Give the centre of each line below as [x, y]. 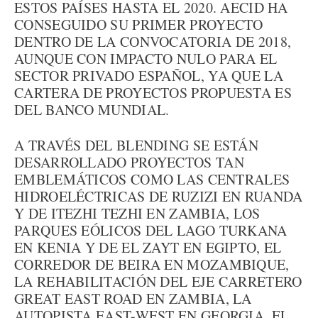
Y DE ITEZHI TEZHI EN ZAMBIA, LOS [137, 213]
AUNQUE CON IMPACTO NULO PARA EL [146, 59]
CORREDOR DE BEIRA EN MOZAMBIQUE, [152, 264]
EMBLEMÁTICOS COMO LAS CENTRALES [152, 179]
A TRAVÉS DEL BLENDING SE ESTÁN [136, 145]
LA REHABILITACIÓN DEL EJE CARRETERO [158, 281]
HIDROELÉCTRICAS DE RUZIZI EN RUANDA [159, 196]
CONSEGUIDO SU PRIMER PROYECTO [139, 24]
